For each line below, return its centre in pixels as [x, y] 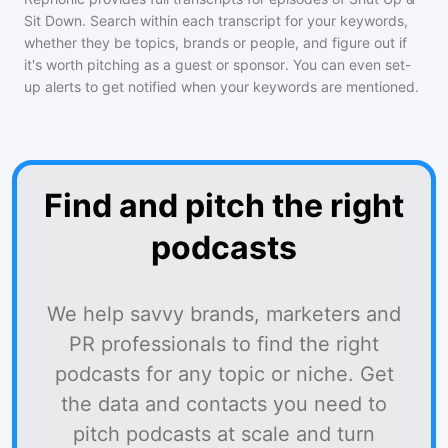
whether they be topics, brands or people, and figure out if [215, 42]
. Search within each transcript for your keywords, [245, 20]
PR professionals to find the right [224, 344]
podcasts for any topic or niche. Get [224, 374]
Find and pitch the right [224, 205]
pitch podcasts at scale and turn [224, 434]
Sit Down [53, 20]
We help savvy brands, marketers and [224, 314]
